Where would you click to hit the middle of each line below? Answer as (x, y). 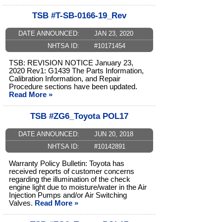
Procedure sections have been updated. (73, 87)
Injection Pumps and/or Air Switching (68, 195)
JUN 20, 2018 (113, 134)
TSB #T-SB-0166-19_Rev (79, 16)
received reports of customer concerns (72, 172)
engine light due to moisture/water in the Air (78, 188)
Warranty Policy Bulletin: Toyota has (67, 164)
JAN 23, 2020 (113, 34)
